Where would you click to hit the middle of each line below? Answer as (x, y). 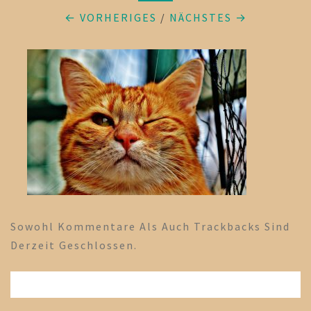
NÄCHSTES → (208, 17)
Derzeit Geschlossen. (74, 245)
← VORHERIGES (110, 17)
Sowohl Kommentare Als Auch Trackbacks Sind (150, 226)
